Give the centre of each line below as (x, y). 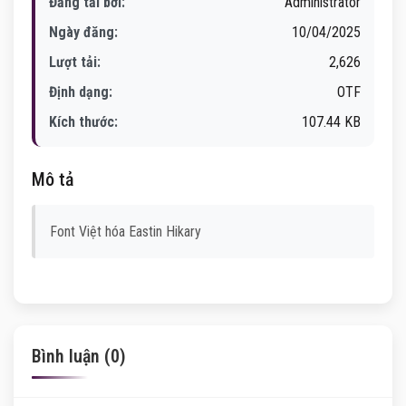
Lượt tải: (75, 62)
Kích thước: (83, 122)
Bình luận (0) (79, 356)
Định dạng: (81, 92)
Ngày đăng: (83, 32)
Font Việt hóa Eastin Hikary (126, 232)
